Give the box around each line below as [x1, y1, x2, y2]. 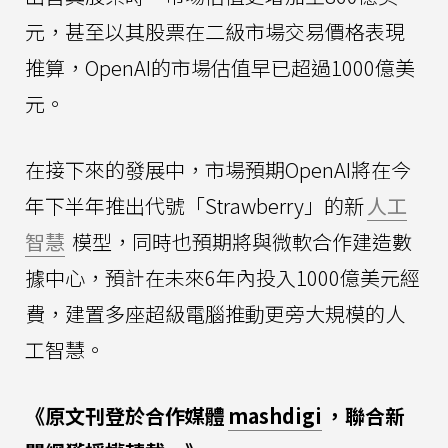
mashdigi [228, 400, 322, 430]
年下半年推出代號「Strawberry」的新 [25, 190, 364, 220]
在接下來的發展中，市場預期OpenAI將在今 [25, 154, 411, 184]
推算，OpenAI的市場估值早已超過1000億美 [25, 52, 415, 82]
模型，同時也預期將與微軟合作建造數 [68, 226, 412, 256]
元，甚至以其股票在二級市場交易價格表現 [25, 16, 405, 46]
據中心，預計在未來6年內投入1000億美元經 [25, 262, 420, 292]
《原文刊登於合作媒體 [25, 400, 225, 430]
